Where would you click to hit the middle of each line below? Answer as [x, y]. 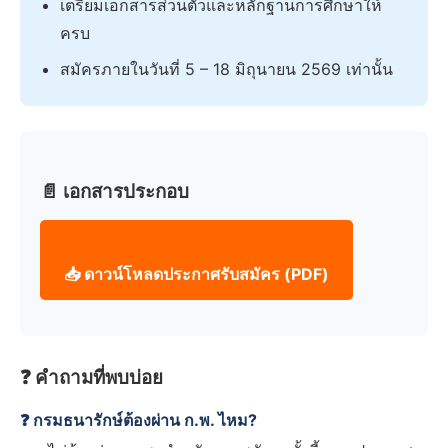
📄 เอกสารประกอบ [114, 192]
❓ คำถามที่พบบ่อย [91, 378]
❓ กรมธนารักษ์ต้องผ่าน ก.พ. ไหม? [138, 420]
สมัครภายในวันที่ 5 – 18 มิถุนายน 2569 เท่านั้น [226, 69]
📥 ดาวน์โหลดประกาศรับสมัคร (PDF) [196, 274]
